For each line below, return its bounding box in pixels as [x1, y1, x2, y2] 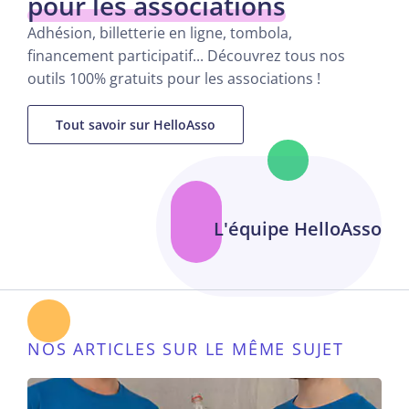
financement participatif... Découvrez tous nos [27, 46, 345, 67]
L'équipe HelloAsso [214, 216, 382, 242]
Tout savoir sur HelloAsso [56, 116, 215, 134]
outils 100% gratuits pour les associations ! [27, 68, 320, 89]
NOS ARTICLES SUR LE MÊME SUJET [27, 338, 344, 361]
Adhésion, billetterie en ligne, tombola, [27, 23, 292, 44]
